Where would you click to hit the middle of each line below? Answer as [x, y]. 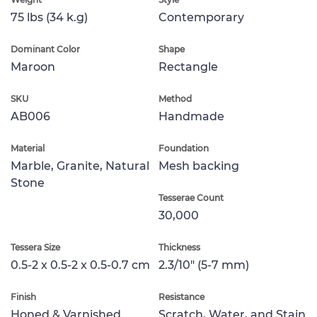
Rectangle [188, 67]
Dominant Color [45, 49]
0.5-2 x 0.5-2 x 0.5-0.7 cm [80, 265]
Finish [23, 296]
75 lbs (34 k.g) [49, 17]
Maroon [33, 67]
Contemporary [201, 17]
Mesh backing [199, 166]
